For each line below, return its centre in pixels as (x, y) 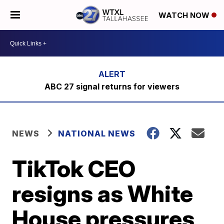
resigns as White (103, 193)
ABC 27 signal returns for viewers (112, 86)
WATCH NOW (185, 15)
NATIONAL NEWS (97, 133)
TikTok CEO (74, 168)
